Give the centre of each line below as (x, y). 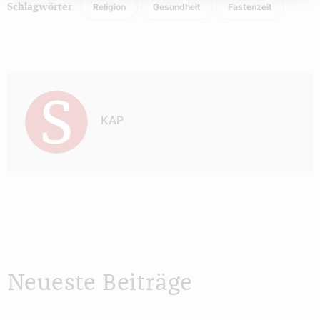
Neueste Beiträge (100, 283)
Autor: (24, 81)
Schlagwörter (40, 7)
